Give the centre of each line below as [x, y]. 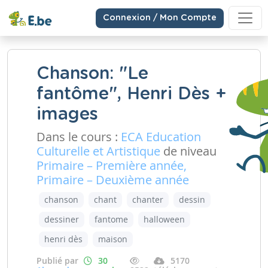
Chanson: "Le [92, 74]
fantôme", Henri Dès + [132, 94]
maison [113, 239]
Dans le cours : [79, 137]
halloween [164, 219]
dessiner [62, 219]
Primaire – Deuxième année [113, 180]
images [67, 115]
